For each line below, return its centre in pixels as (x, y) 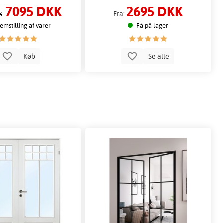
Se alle (159, 56)
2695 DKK (154, 11)
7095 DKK (33, 11)
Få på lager (152, 26)
